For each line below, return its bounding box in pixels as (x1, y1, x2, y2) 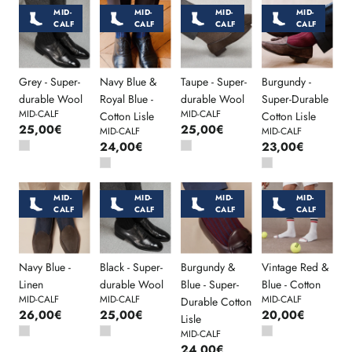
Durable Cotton (180, 293, 251, 310)
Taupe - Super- (180, 73, 247, 90)
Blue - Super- (180, 276, 239, 292)
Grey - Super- (19, 73, 80, 90)
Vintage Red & (261, 258, 328, 275)
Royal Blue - (99, 90, 153, 107)
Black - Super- (99, 258, 163, 275)
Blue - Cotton (261, 276, 321, 292)
